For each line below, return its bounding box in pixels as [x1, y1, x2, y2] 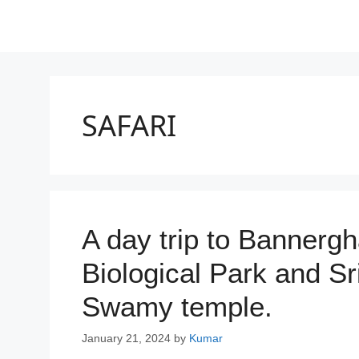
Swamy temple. [82, 291, 272, 323]
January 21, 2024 [82, 331, 171, 345]
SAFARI [82, 106, 176, 146]
